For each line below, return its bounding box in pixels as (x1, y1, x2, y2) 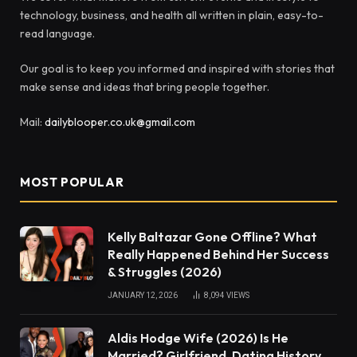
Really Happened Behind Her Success (108, 245, 329, 262)
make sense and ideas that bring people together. (20, 79, 269, 94)
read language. (20, 25, 95, 41)
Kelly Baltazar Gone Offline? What (108, 228, 317, 245)
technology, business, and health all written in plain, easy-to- (20, 7, 324, 22)
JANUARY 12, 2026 (108, 290, 178, 300)
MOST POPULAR (20, 174, 124, 190)
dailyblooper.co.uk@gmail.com (45, 114, 195, 129)
